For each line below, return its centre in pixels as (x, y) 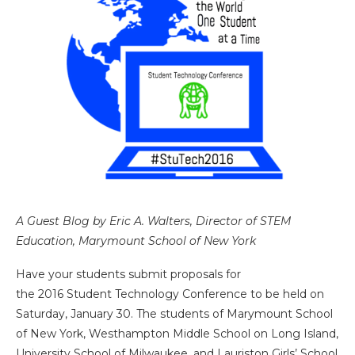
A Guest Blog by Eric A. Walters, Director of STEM (153, 221)
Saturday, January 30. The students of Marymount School (174, 314)
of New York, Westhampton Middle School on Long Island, (177, 334)
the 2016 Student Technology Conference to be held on (170, 294)
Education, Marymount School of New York (136, 241)
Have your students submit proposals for (128, 274)
